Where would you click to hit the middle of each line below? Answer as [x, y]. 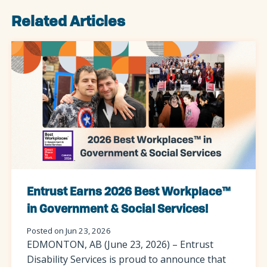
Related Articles [69, 23]
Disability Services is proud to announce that [126, 259]
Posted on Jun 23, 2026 [69, 230]
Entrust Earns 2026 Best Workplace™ [128, 193]
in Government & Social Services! [117, 210]
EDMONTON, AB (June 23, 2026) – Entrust [120, 244]
